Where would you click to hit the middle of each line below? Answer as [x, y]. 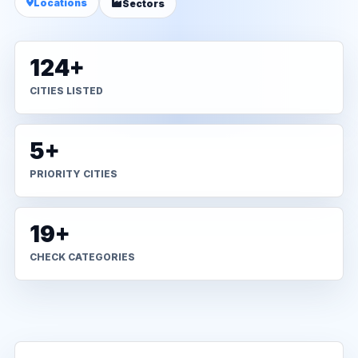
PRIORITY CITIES [74, 174]
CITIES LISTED [66, 91]
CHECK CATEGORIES [82, 257]
